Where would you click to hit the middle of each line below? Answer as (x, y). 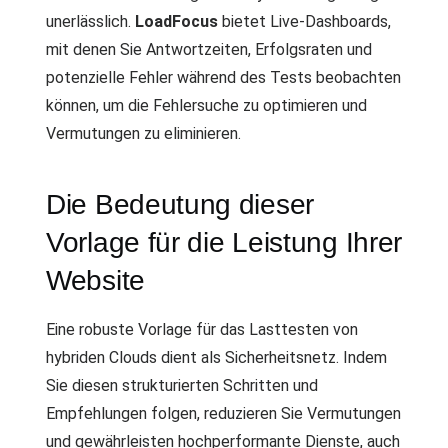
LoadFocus (176, 21)
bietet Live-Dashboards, (304, 21)
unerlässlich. (90, 21)
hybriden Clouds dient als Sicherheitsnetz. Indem (216, 357)
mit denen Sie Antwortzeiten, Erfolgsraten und (209, 49)
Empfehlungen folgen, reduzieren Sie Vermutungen (223, 413)
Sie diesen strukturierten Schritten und (182, 385)
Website (95, 280)
